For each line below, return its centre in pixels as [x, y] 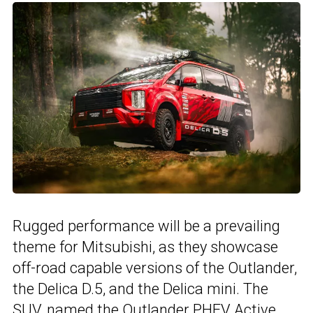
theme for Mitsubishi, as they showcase [145, 247]
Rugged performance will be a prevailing [146, 226]
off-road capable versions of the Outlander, [155, 268]
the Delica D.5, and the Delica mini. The [140, 289]
